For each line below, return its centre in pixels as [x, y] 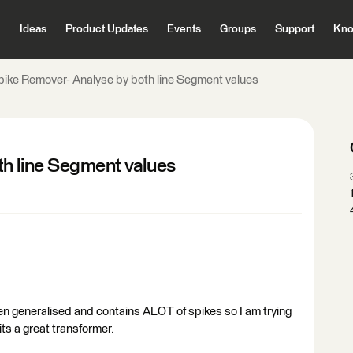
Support [294, 29]
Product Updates [106, 29]
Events [184, 29]
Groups [238, 29]
